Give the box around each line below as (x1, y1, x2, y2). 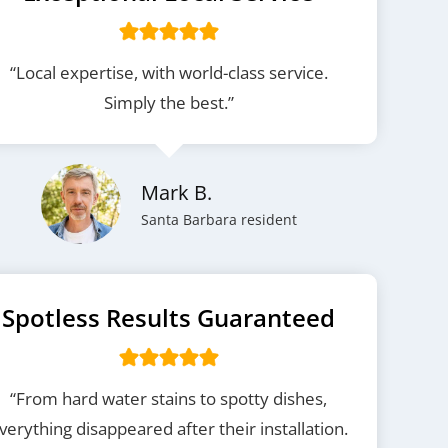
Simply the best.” (103, 91, 234, 114)
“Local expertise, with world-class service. (9, 61, 328, 84)
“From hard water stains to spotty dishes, (10, 387, 328, 410)
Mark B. (140, 179, 212, 206)
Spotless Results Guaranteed (2, 301, 336, 334)
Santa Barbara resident (140, 210, 297, 229)
